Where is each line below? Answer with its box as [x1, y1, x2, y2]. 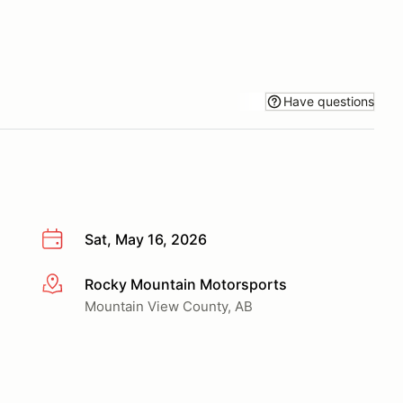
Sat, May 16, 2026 [85, 230, 207, 248]
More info [40, 275, 106, 294]
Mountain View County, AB [85, 297, 253, 315]
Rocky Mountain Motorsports [85, 274, 287, 293]
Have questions [283, 93, 374, 109]
